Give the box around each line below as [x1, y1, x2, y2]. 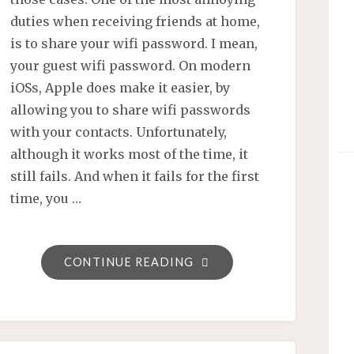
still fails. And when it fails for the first [10, 168, 260, 184]
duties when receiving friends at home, [10, 13, 261, 29]
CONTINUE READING [63, 254, 194, 269]
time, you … [10, 190, 82, 206]
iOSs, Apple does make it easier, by [10, 79, 231, 96]
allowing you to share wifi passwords [10, 101, 251, 118]
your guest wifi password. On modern [10, 57, 251, 73]
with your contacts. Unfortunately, [10, 123, 228, 140]
